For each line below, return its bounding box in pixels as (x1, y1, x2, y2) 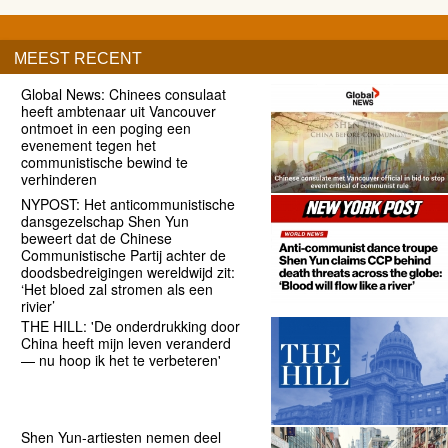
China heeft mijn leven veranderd (20, 333, 231, 354)
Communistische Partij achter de (20, 244, 226, 265)
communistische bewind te (20, 151, 188, 172)
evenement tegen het (20, 134, 156, 155)
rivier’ (20, 295, 55, 316)
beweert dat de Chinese (20, 227, 172, 248)
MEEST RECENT (14, 49, 142, 68)
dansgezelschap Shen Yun (20, 210, 189, 231)
